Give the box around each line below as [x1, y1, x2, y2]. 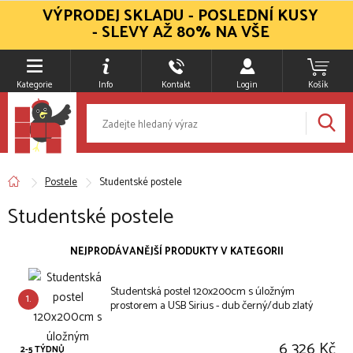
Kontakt [162, 78, 191, 92]
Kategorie [17, 78, 54, 92]
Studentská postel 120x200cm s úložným [110, 283, 295, 301]
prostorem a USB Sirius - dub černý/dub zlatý [110, 297, 313, 315]
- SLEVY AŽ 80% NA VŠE [91, 20, 269, 46]
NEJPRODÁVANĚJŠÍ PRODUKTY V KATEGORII [69, 243, 284, 260]
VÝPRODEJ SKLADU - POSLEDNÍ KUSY [43, 3, 318, 29]
